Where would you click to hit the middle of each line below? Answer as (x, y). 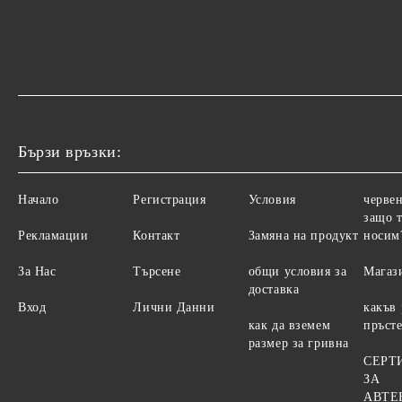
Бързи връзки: (70, 152)
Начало (39, 200)
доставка (274, 289)
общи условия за (297, 271)
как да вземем (289, 325)
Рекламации (53, 236)
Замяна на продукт (303, 236)
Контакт (157, 236)
